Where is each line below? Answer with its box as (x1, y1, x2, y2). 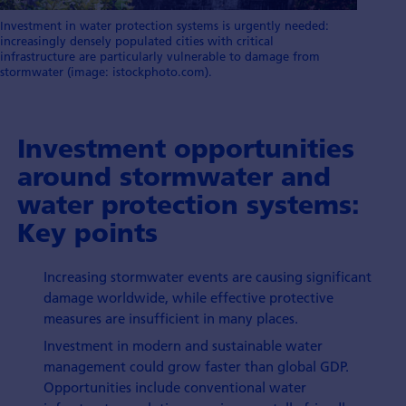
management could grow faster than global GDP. (43, 357, 350, 376)
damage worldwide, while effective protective (43, 287, 334, 306)
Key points (16, 216, 158, 248)
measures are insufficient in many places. (43, 308, 299, 327)
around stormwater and (16, 159, 331, 192)
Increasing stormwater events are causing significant (43, 266, 372, 285)
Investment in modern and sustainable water (43, 336, 324, 355)
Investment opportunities (16, 131, 354, 164)
